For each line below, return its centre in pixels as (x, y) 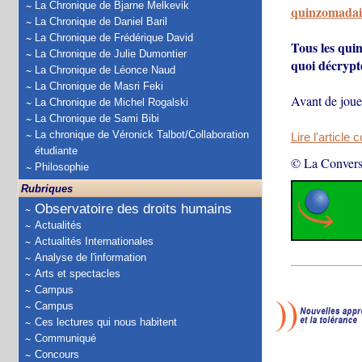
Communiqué (65, 338)
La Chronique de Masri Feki (99, 86)
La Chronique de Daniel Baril (101, 21)
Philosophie (62, 167)
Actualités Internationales (94, 241)
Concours (57, 354)
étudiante (56, 151)
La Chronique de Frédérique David (114, 38)
